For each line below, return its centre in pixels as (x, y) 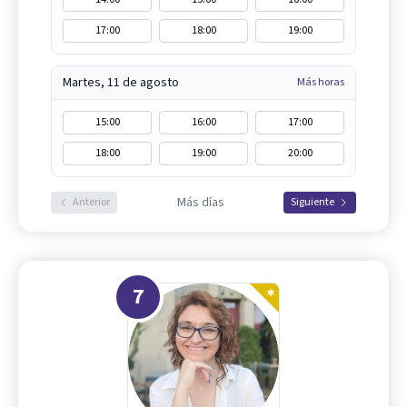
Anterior (91, 203)
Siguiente (313, 203)
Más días (200, 203)
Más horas (321, 83)
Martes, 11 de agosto (121, 83)
